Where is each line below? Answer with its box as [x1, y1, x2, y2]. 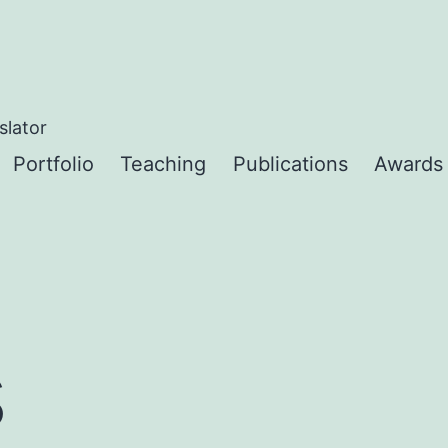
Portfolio [12, 152, 94, 177]
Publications [232, 152, 348, 177]
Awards [374, 152, 444, 177]
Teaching [120, 152, 207, 177]
